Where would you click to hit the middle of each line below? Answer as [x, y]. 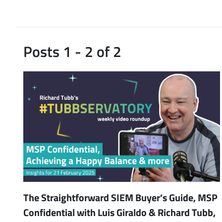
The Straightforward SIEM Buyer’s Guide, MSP [120, 197]
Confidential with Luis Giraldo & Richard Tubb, [119, 212]
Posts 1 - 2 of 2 [72, 51]
